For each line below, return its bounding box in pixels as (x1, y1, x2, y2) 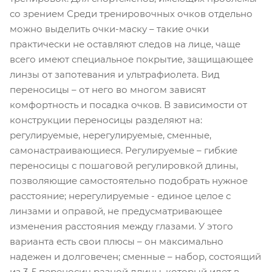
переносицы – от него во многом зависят (10, 84, 206, 95)
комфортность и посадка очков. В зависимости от (10, 99, 247, 110)
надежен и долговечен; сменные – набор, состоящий (10, 251, 261, 262)
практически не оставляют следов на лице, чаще (10, 38, 240, 50)
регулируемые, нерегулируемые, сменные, (10, 129, 211, 141)
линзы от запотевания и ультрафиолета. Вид (10, 69, 220, 80)
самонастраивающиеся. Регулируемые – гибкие (10, 144, 237, 156)
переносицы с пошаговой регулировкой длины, (10, 160, 238, 171)
